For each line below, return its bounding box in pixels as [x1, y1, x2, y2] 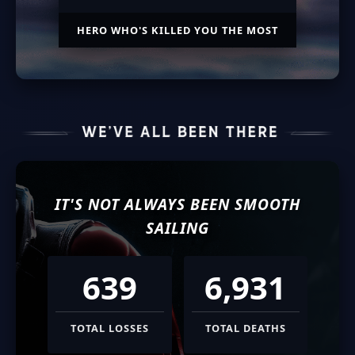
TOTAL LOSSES [70, 320, 149, 335]
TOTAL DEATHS [204, 320, 286, 335]
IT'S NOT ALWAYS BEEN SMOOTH [55, 193, 300, 215]
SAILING [146, 216, 209, 239]
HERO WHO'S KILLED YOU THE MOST [77, 23, 278, 38]
